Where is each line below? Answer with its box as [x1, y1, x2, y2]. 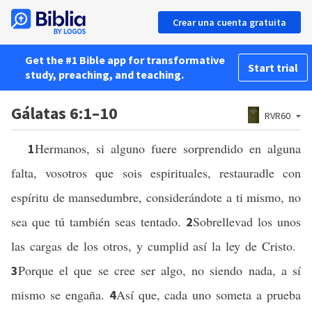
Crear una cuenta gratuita [173, 16, 286, 29]
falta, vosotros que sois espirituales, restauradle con [11, 164, 301, 181]
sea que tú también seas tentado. [11, 213, 186, 230]
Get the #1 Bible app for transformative [25, 53, 225, 67]
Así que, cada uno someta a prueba [116, 286, 302, 303]
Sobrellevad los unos [193, 213, 301, 230]
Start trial [248, 61, 298, 75]
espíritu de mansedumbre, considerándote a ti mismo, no [11, 189, 301, 205]
